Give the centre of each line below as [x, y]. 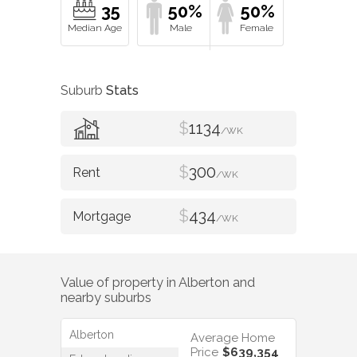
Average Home [233, 338]
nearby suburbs [106, 297]
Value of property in [120, 282]
